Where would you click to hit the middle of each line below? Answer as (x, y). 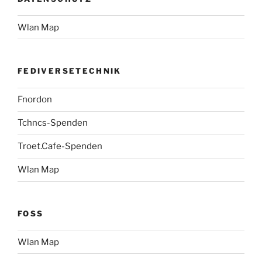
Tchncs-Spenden (53, 123)
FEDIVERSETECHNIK (70, 71)
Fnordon (35, 100)
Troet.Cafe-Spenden (60, 146)
